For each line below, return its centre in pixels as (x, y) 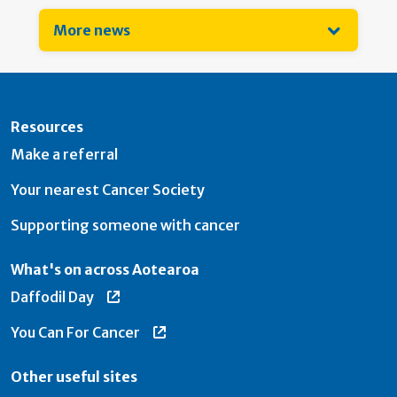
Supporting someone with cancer (125, 225)
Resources (47, 127)
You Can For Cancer (75, 332)
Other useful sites (74, 377)
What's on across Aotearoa (105, 269)
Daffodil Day (52, 297)
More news (92, 30)
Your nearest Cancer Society (108, 190)
